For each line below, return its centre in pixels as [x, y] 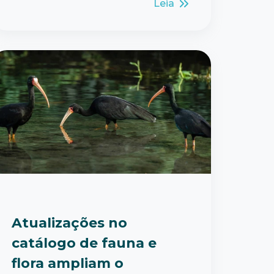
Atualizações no [69, 223]
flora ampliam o [68, 263]
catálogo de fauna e [84, 243]
